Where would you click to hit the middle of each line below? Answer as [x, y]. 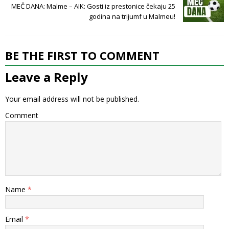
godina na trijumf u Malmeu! [132, 16]
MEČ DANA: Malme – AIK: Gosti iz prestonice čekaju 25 [93, 6]
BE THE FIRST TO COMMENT [82, 55]
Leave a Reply [47, 77]
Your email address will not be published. [72, 99]
